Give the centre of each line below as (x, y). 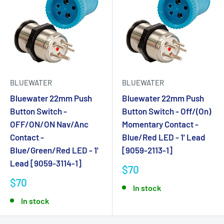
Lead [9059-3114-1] (46, 163)
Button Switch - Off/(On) (166, 111)
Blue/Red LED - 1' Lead (164, 137)
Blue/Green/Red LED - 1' (54, 150)
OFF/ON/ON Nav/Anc (49, 124)
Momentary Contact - (160, 124)
